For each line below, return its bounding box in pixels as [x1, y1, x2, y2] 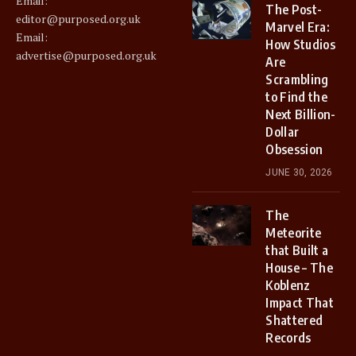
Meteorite [265, 224, 322, 241]
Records [265, 329, 311, 346]
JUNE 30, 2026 [265, 166, 333, 178]
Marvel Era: [265, 18, 330, 35]
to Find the [265, 88, 327, 105]
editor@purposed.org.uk [16, 11, 141, 27]
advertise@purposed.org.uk [16, 48, 157, 64]
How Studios [265, 36, 335, 52]
